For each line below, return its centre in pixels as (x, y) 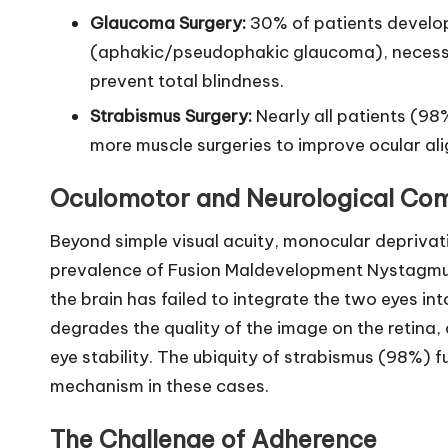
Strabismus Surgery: (171, 116)
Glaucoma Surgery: (168, 22)
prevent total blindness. (187, 80)
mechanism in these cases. (159, 386)
